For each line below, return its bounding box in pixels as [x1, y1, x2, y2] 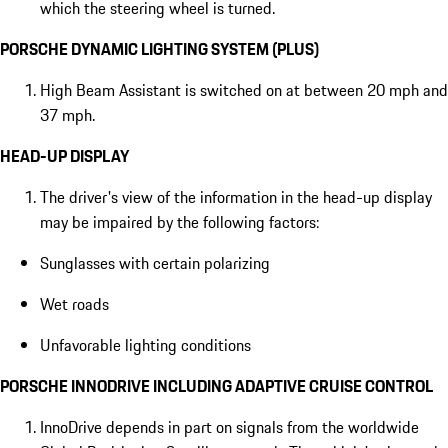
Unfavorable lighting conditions [40, 333, 251, 358]
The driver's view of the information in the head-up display [40, 185, 432, 210]
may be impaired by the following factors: [40, 210, 319, 235]
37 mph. [40, 103, 95, 128]
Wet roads [40, 292, 109, 317]
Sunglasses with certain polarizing [40, 251, 270, 276]
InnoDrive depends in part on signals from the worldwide [40, 415, 419, 440]
